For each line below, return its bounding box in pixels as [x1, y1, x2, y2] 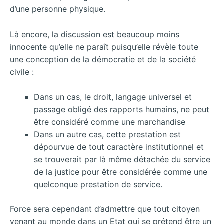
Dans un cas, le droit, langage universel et [34, 92, 192, 102]
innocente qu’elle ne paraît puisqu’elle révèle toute [10, 41, 198, 52]
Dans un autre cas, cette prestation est [34, 129, 181, 140]
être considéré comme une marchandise [34, 117, 185, 127]
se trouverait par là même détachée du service [34, 154, 210, 165]
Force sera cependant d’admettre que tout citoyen [10, 204, 200, 214]
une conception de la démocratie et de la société [10, 54, 196, 64]
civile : [10, 66, 34, 77]
